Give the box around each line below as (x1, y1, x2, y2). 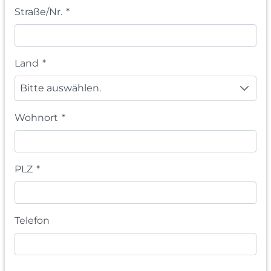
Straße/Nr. (15, 6, 62, 18)
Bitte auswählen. (20, 82, 101, 94)
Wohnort (15, 112, 58, 124)
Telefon (15, 215, 50, 227)
